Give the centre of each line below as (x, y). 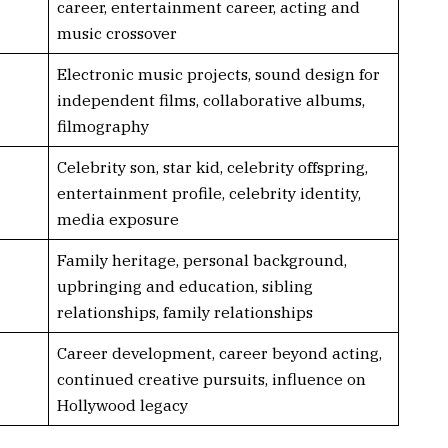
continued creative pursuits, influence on (211, 378)
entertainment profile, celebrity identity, (208, 192)
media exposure (117, 218)
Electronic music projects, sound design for (218, 73)
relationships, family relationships (184, 311)
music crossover (116, 32)
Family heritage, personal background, (201, 259)
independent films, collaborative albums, (210, 99)
